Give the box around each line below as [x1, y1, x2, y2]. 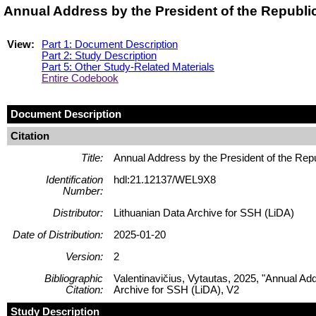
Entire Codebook [42, 72, 119, 84]
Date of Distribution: [13, 229, 103, 241]
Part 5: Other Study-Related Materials [42, 61, 214, 73]
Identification [46, 174, 103, 186]
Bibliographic [44, 272, 103, 284]
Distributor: [53, 207, 103, 219]
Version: [66, 250, 103, 262]
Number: [63, 185, 103, 197]
